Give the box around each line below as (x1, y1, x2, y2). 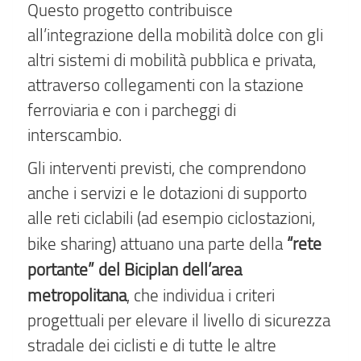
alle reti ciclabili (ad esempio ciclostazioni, (27, 206, 315, 230)
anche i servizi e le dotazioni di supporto (27, 181, 307, 205)
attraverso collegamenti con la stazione (27, 73, 304, 96)
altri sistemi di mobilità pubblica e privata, (27, 48, 316, 71)
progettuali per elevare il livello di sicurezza (27, 309, 330, 332)
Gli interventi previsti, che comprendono (27, 156, 306, 180)
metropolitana (27, 283, 127, 307)
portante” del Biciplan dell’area (27, 257, 242, 281)
